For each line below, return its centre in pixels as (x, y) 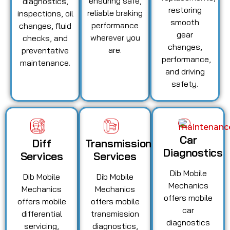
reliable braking (115, 13)
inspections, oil (45, 13)
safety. (185, 84)
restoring (185, 10)
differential (42, 214)
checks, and (45, 38)
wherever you (115, 37)
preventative (45, 50)
